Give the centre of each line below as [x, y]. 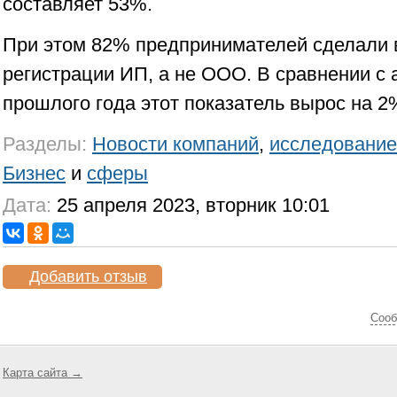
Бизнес [34, 173]
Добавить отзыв [88, 276]
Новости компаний [175, 144]
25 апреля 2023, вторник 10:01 [191, 205]
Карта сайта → [43, 373]
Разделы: [45, 144]
